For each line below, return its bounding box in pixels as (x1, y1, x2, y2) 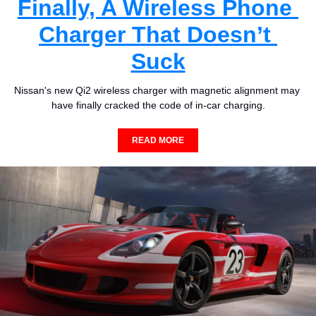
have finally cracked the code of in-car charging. (51, 99, 265, 111)
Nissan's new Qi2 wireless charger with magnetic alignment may (13, 85, 300, 97)
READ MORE (132, 135, 184, 146)
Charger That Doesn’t (39, 22, 271, 48)
